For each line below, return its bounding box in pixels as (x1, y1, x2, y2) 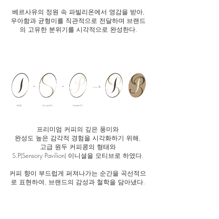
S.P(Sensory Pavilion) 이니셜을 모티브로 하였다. (12, 151, 144, 160)
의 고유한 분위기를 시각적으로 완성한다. (19, 25, 137, 34)
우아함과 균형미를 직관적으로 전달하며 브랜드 (11, 16, 146, 25)
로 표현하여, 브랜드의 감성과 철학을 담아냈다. (10, 177, 145, 186)
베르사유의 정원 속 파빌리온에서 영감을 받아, (12, 7, 145, 16)
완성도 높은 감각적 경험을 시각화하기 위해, (15, 133, 141, 142)
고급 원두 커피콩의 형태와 (40, 142, 116, 151)
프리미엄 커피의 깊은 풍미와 (37, 125, 119, 133)
